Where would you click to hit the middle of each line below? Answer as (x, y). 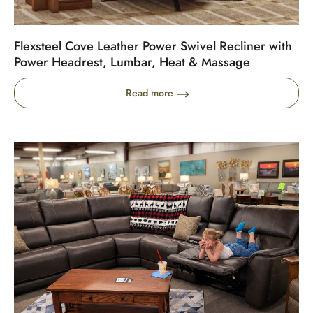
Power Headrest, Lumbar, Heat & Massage (132, 63)
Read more (150, 93)
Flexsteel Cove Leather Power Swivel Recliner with (153, 46)
